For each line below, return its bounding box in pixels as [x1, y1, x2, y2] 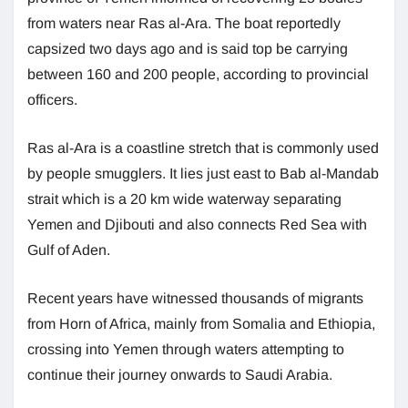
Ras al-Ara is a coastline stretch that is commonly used [27, 139, 379, 156]
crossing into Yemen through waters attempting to [27, 341, 344, 357]
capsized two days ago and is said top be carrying [27, 40, 348, 56]
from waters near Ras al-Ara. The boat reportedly [27, 15, 341, 31]
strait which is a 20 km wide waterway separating [27, 190, 342, 207]
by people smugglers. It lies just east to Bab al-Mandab [27, 165, 379, 181]
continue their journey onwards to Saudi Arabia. [27, 366, 332, 382]
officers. [27, 91, 77, 107]
